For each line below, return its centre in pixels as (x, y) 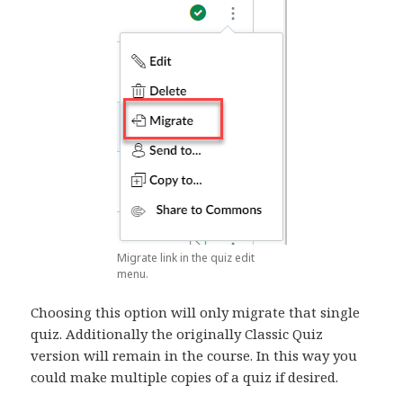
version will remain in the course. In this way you (194, 356)
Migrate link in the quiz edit (185, 258)
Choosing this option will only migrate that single (196, 313)
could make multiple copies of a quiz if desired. (185, 377)
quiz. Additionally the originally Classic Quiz (177, 334)
